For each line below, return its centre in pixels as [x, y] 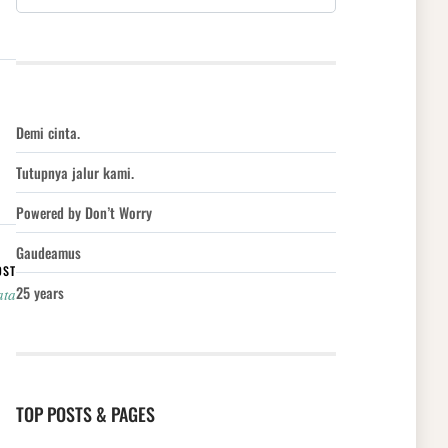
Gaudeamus [48, 253]
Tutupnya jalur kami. [75, 173]
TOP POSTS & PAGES [85, 414]
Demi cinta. [48, 133]
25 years [40, 293]
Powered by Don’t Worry [84, 213]
